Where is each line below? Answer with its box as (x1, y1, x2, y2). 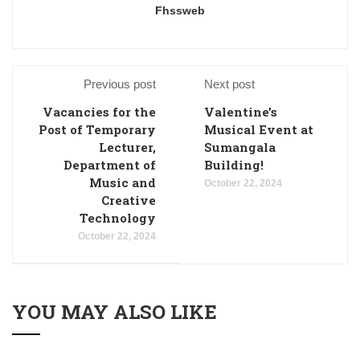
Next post (204, 77, 255, 91)
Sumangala (204, 139, 276, 155)
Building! (204, 157, 264, 173)
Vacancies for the (43, 104, 156, 120)
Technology (80, 210, 156, 226)
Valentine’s (204, 104, 277, 120)
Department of (63, 157, 156, 173)
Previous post (84, 77, 156, 91)
